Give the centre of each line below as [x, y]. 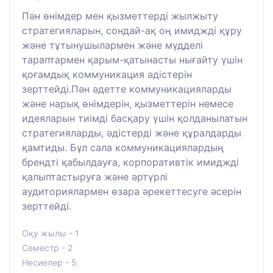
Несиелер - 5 [49, 263]
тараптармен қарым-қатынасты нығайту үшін [132, 60]
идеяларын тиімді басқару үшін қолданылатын [135, 119]
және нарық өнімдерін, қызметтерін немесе [128, 104]
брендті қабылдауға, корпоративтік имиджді [130, 162]
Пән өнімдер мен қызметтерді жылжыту [120, 16]
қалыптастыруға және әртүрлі [95, 177]
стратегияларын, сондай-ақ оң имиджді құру [132, 31]
